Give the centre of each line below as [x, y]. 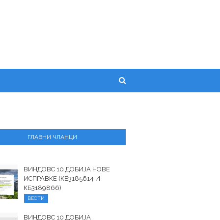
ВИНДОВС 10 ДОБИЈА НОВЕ [67, 169]
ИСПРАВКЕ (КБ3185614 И [62, 179]
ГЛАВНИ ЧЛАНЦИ [52, 137]
